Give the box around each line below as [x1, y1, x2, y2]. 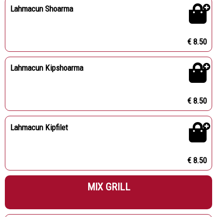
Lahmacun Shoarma [10, 3, 73, 14]
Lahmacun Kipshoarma [10, 63, 83, 73]
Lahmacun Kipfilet [10, 122, 68, 132]
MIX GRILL [87, 181, 130, 193]
